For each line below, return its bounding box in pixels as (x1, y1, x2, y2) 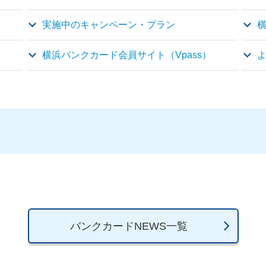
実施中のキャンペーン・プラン (42, 20, 175, 30)
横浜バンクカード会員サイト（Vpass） (42, 50, 211, 60)
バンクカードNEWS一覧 (69, 220, 188, 232)
